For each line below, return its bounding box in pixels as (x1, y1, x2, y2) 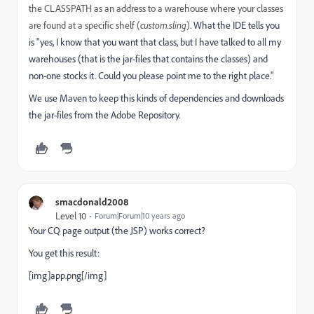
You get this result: (29, 247, 100, 259)
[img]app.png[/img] (29, 269, 107, 282)
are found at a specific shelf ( (29, 19, 140, 32)
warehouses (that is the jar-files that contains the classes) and (29, 53, 268, 65)
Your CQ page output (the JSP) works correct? (29, 224, 207, 237)
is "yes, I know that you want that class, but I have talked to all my (29, 36, 281, 48)
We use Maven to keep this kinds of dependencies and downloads (29, 92, 284, 104)
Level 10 (55, 210, 86, 222)
